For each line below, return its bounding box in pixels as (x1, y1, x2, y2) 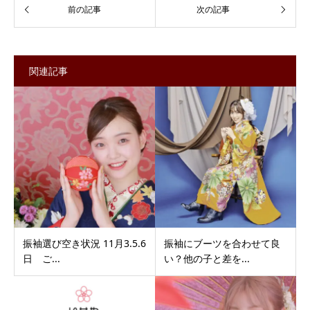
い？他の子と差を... (163, 252, 250, 266)
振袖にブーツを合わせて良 (163, 237, 280, 250)
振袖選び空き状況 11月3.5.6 (23, 237, 146, 250)
